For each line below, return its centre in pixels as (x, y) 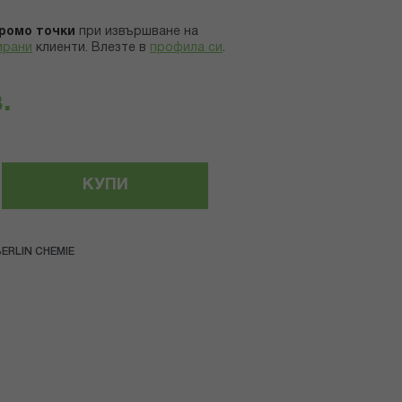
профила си (186, 48)
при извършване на (139, 32)
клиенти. (62, 48)
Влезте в (119, 48)
